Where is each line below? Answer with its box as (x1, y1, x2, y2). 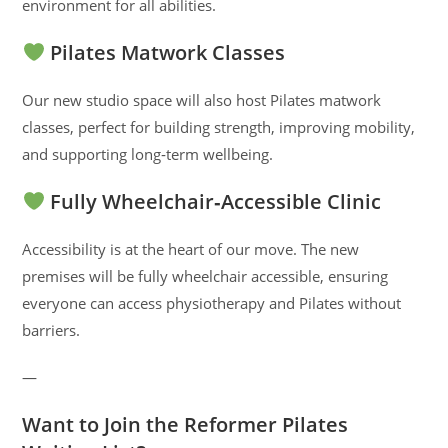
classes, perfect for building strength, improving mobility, (22, 117, 416, 137)
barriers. (22, 320, 81, 340)
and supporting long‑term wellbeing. (22, 144, 274, 164)
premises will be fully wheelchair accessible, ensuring (22, 266, 389, 286)
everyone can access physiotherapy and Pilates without (22, 293, 402, 313)
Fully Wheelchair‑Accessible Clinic (45, 188, 382, 215)
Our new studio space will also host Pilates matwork (22, 90, 382, 110)
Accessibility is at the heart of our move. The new (22, 239, 360, 259)
